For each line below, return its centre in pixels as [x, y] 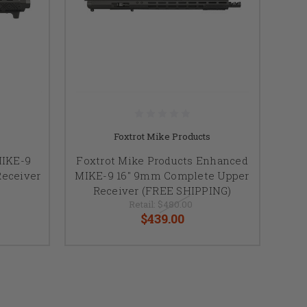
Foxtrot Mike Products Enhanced [162, 160]
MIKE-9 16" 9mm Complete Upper [162, 175]
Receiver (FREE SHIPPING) [162, 190]
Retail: [143, 204]
